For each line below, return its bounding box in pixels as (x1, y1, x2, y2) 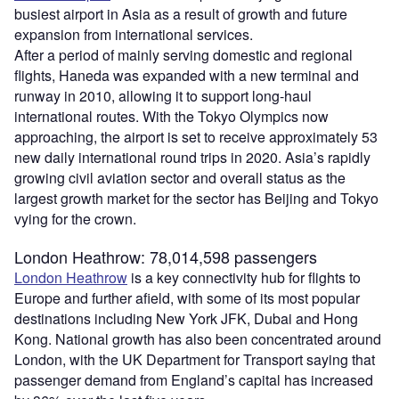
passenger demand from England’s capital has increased (14, 370, 373, 391)
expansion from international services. (14, 24, 253, 45)
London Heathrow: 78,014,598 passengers (14, 245, 317, 269)
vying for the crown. (14, 208, 136, 230)
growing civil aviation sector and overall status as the (14, 167, 346, 189)
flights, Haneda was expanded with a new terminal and (14, 65, 359, 86)
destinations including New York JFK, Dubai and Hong (14, 308, 358, 330)
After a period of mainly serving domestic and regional (14, 45, 353, 66)
